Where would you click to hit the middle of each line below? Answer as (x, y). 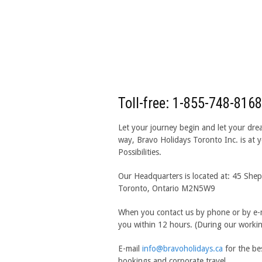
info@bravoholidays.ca (182, 248)
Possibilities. (140, 152)
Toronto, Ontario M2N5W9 (167, 188)
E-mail (130, 248)
